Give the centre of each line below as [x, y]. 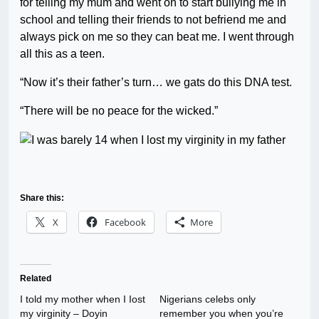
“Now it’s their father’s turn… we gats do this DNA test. [156, 83]
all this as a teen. [62, 54]
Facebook [125, 222]
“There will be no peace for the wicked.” [119, 111]
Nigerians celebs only [208, 299]
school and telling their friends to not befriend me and [153, 20]
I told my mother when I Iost [83, 299]
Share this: [42, 198]
